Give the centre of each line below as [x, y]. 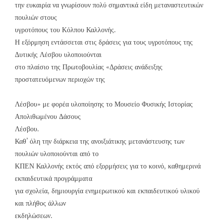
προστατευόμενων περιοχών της [60, 80]
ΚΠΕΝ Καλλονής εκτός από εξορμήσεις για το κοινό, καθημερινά [108, 166]
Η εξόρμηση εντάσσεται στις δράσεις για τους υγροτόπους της [104, 42]
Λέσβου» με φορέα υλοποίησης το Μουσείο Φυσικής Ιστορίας [104, 104]
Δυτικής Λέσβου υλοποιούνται [58, 55]
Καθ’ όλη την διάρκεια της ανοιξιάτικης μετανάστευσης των [100, 141]
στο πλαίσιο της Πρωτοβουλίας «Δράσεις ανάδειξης [89, 67]
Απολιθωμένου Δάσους [48, 117]
